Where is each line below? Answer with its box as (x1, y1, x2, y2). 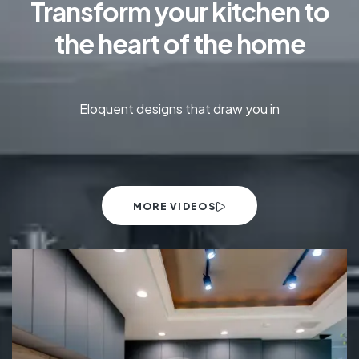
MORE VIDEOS (132, 200, 216, 213)
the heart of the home (54, 27, 305, 60)
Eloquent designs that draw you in (79, 100, 280, 118)
